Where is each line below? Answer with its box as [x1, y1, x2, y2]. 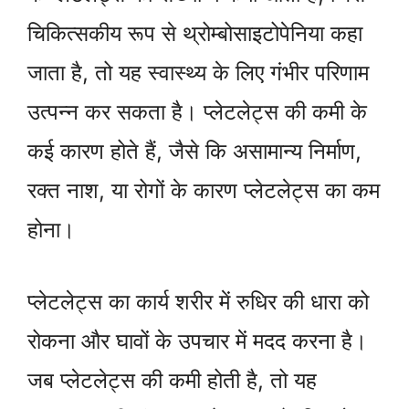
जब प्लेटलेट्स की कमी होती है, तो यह [27, 367, 317, 394]
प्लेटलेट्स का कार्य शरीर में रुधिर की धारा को [27, 288, 369, 316]
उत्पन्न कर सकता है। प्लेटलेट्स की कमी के [27, 99, 367, 126]
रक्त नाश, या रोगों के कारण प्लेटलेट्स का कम [27, 177, 380, 204]
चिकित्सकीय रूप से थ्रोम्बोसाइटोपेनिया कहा [27, 20, 362, 47]
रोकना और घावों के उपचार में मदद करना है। [27, 328, 367, 355]
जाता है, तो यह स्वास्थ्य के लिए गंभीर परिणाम [27, 59, 369, 87]
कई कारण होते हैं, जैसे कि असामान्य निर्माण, [27, 138, 362, 165]
